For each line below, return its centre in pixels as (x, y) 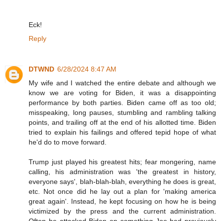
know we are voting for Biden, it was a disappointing (122, 93)
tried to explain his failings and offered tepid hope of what (122, 132)
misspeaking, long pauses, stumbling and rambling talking (122, 113)
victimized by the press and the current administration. (122, 211)
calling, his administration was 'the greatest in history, (122, 172)
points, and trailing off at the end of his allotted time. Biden (122, 123)
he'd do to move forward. (68, 142)
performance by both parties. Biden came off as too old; (122, 103)
